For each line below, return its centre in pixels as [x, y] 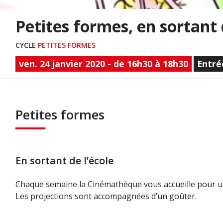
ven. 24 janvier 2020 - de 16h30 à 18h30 [104, 64]
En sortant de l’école [64, 161]
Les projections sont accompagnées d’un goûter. [106, 196]
